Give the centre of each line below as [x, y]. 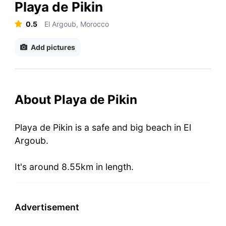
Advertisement [47, 207]
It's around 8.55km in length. [74, 166]
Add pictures [53, 47]
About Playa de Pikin [76, 99]
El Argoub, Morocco [77, 24]
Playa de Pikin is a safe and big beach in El [103, 127]
